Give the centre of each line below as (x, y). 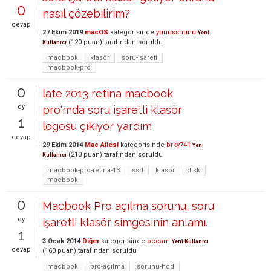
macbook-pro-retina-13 (83, 170)
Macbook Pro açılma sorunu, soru (128, 206)
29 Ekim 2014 (63, 145)
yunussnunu (176, 32)
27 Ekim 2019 (63, 32)
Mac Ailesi (102, 145)
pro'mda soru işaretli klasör (112, 109)
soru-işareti (139, 57)
